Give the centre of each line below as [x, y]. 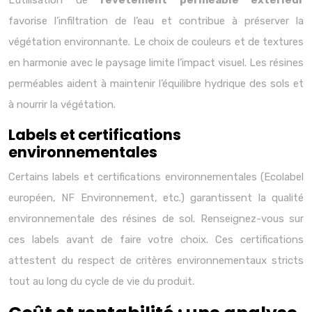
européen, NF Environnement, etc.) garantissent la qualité [156, 198]
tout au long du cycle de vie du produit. [101, 281]
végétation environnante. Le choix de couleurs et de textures [156, 42]
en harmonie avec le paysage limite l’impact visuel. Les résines [156, 63]
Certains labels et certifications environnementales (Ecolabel [156, 177]
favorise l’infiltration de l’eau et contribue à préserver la [156, 21]
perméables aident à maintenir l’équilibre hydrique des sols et [156, 84]
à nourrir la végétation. [62, 104]
